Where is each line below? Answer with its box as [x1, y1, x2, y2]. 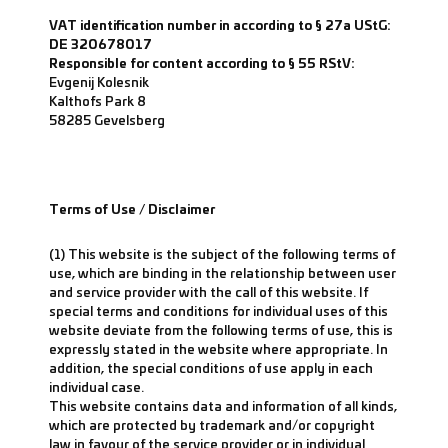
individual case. [49, 376, 144, 396]
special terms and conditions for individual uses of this [49, 300, 388, 320]
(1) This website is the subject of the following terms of [49, 243, 395, 263]
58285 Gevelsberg [49, 110, 165, 129]
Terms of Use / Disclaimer [49, 199, 215, 219]
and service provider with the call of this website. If [49, 281, 368, 301]
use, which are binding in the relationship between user [49, 262, 396, 282]
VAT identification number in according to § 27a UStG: [49, 15, 391, 34]
